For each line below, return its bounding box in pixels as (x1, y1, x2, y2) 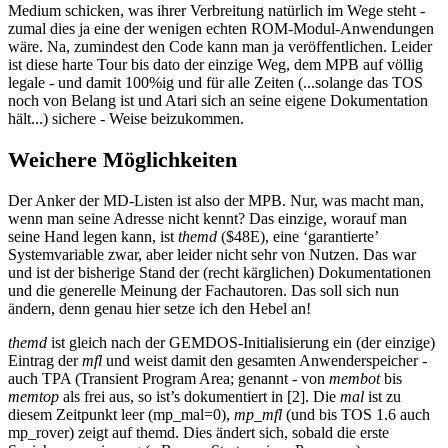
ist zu (364, 387, 401, 405)
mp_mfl (234, 405, 282, 423)
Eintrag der (8, 351, 82, 369)
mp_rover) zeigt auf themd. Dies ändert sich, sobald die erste (8, 423, 389, 441)
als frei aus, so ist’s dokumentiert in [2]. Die (59, 387, 340, 405)
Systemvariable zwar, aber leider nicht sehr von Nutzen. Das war (8, 245, 416, 263)
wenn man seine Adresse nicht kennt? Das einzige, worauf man (8, 209, 407, 227)
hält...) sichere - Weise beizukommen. (8, 110, 244, 128)
